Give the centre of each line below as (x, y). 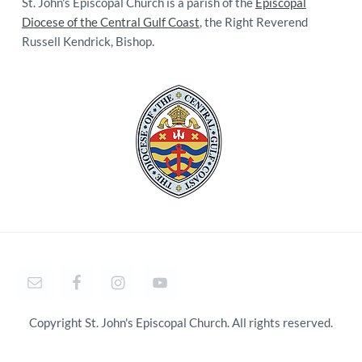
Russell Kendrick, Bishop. (88, 42)
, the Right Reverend (253, 22)
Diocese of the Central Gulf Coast (110, 22)
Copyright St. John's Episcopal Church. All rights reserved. (181, 323)
